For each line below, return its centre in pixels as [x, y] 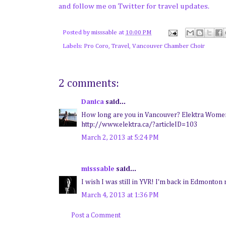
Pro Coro [96, 46]
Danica [93, 102]
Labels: [73, 46]
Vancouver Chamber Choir [168, 46]
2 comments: [89, 83]
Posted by [77, 33]
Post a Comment [96, 215]
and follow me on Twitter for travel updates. [134, 7]
